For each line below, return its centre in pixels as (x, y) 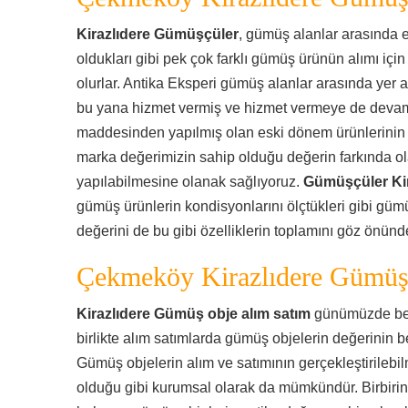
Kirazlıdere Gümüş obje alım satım (194, 314)
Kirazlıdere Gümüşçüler (158, 34)
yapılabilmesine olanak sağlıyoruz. (190, 182)
